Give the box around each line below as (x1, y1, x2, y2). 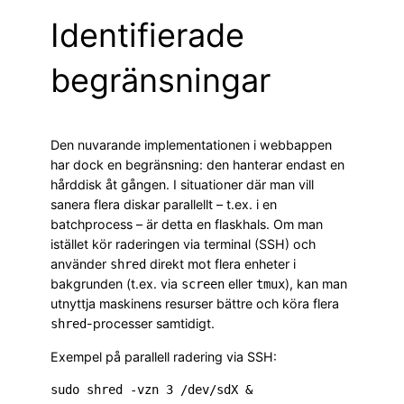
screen (181, 277, 225, 292)
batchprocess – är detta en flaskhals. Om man (50, 216, 323, 233)
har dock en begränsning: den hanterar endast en (50, 157, 344, 173)
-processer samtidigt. (87, 316, 215, 332)
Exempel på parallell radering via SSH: (50, 348, 277, 364)
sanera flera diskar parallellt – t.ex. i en (50, 197, 277, 213)
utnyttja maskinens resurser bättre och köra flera (50, 296, 339, 312)
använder (50, 256, 110, 272)
